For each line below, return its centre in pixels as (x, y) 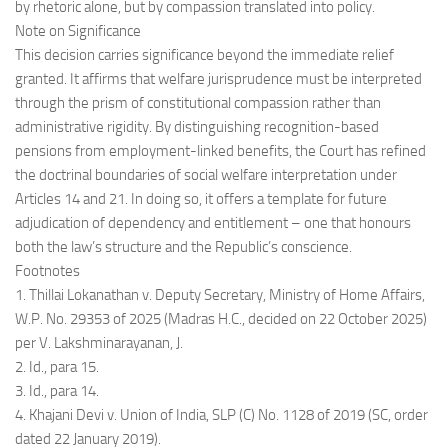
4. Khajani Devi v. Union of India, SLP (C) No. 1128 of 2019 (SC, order (221, 415)
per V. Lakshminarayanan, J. (99, 343)
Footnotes (47, 271)
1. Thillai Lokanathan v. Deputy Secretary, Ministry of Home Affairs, (220, 295)
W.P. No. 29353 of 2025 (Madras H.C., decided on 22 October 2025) (221, 319)
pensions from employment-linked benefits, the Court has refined (220, 151)
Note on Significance (78, 31)
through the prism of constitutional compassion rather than (198, 103)
